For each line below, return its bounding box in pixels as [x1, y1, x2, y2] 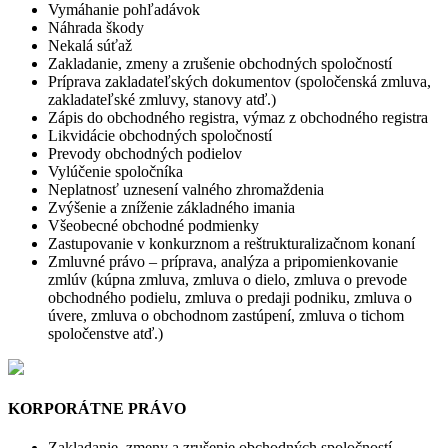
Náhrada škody [48, 18, 144, 36]
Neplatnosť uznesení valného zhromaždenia [48, 180, 324, 198]
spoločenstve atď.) [48, 324, 163, 342]
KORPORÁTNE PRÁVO [8, 400, 186, 418]
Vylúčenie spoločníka [48, 162, 183, 180]
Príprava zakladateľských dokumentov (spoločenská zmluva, [48, 72, 431, 90]
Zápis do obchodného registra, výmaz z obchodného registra [48, 108, 428, 126]
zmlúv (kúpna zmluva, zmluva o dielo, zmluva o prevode [48, 270, 407, 288]
